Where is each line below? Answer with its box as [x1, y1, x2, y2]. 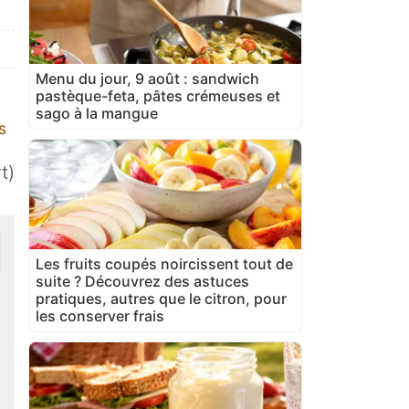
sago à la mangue [36, 103, 158, 122]
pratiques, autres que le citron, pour [36, 288, 287, 308]
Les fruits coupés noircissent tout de [36, 254, 293, 273]
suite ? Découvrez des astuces [36, 271, 249, 290]
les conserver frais [36, 306, 164, 325]
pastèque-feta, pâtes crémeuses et [36, 86, 280, 105]
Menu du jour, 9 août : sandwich [36, 68, 259, 88]
